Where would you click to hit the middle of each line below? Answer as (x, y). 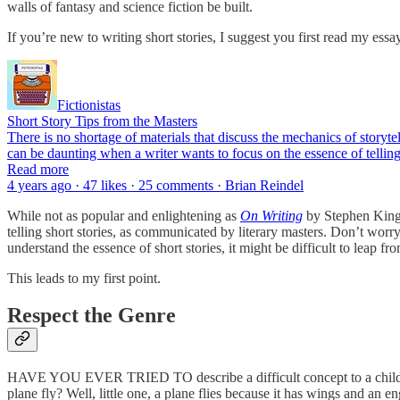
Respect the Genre (92, 316)
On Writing (271, 215)
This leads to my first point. (86, 278)
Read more (38, 169)
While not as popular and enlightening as (124, 215)
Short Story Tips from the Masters (102, 121)
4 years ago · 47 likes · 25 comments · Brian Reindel (155, 185)
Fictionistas (89, 104)
